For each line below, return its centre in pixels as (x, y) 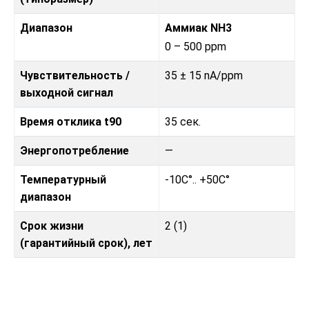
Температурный (63, 179)
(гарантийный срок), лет (86, 243)
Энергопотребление (74, 150)
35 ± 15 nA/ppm (204, 75)
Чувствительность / (75, 75)
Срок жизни (52, 226)
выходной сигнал (67, 92)
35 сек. (183, 121)
